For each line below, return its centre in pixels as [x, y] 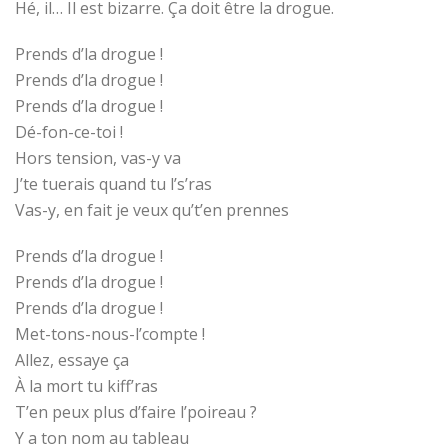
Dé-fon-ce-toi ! [69, 132]
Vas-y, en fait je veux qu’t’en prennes [152, 210]
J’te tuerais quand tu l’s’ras [113, 184]
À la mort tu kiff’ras [86, 386]
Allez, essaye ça [72, 360]
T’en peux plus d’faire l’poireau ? [136, 412]
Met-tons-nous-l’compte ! [110, 334]
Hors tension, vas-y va [98, 158]
